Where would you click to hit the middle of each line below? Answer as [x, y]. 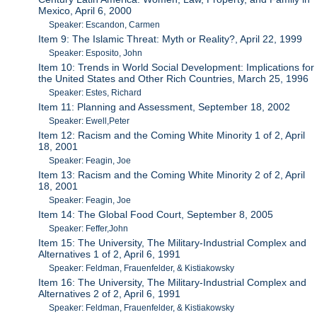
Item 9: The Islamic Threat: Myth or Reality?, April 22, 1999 [171, 39]
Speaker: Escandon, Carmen [105, 25]
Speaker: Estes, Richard [96, 93]
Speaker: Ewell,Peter [90, 121]
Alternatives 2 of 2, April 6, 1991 [110, 294]
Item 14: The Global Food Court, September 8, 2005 [156, 215]
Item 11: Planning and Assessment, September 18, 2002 [165, 107]
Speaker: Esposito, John [96, 53]
